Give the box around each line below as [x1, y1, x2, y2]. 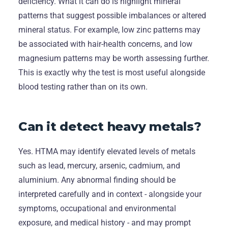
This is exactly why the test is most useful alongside [18, 67, 205, 77]
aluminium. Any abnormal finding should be [18, 175, 176, 185]
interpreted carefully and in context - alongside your [18, 189, 202, 199]
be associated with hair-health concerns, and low [18, 39, 192, 49]
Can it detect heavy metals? [18, 119, 202, 134]
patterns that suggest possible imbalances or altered [18, 10, 206, 20]
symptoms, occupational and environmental [18, 203, 176, 213]
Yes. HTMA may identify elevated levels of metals [18, 146, 195, 156]
